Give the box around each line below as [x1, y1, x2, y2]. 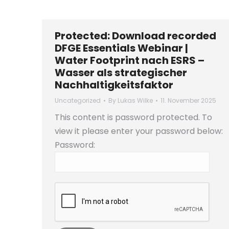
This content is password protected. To [55, 111, 212, 123]
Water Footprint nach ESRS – [55, 53, 204, 67]
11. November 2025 [161, 96, 216, 105]
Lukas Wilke [118, 96, 153, 105]
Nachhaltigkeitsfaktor [55, 78, 173, 92]
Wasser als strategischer [55, 65, 187, 80]
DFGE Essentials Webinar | [55, 41, 188, 55]
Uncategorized [55, 96, 101, 105]
